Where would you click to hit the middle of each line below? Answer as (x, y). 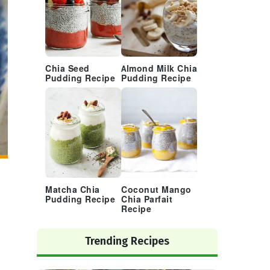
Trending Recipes (127, 241)
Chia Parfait (147, 200)
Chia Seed (67, 69)
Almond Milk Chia (159, 69)
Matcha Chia (73, 190)
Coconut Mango (156, 190)
